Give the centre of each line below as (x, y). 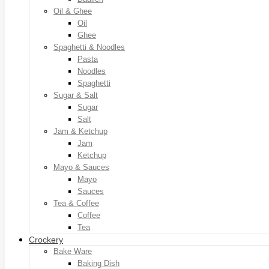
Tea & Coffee (76, 203)
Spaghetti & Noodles (89, 47)
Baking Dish (98, 263)
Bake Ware (73, 251)
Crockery (46, 239)
